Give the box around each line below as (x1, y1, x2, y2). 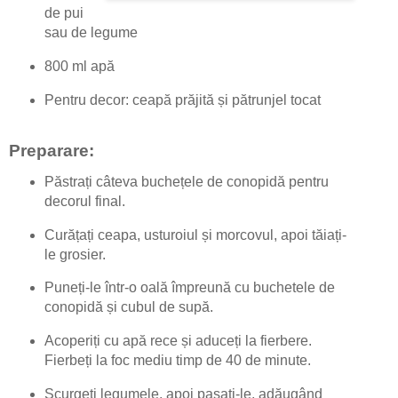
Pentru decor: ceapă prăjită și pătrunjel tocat (44, 92, 321, 107)
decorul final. (44, 193, 125, 209)
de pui (44, 5, 84, 21)
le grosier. (44, 246, 106, 262)
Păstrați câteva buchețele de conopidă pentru (44, 173, 329, 189)
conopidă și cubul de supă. (44, 299, 213, 315)
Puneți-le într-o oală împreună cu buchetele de (44, 280, 335, 296)
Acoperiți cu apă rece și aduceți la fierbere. (44, 333, 312, 349)
